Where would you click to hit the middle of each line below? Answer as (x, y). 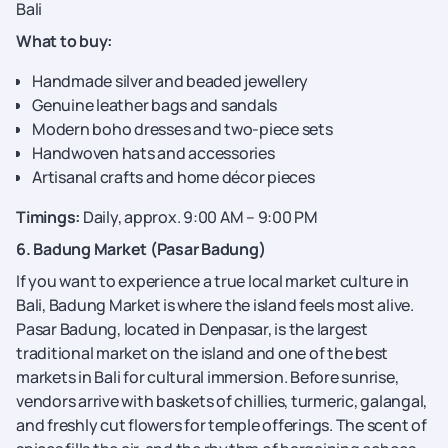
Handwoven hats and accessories (153, 153)
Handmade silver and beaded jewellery (170, 81)
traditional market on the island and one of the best (202, 353)
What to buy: (64, 41)
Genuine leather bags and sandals (154, 105)
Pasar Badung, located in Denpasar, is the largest (192, 329)
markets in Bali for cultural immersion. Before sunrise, (207, 377)
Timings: (49, 217)
